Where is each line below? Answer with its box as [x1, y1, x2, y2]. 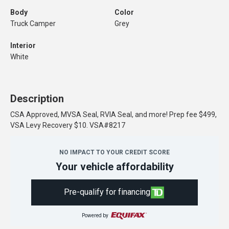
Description [10, 93, 64, 105]
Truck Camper [10, 19, 56, 28]
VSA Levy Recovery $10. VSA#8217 [10, 121, 125, 129]
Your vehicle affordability [55, 161, 174, 173]
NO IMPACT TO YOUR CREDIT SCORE [59, 149, 170, 156]
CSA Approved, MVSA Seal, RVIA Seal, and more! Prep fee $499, [10, 110, 217, 119]
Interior [10, 41, 36, 50]
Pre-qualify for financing [64, 187, 151, 197]
